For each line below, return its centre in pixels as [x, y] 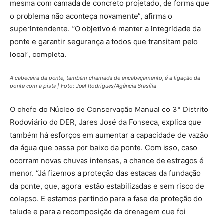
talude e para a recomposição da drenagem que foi [98, 212]
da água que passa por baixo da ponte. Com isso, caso [104, 148]
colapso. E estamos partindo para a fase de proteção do [106, 199]
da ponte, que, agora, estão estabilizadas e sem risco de [107, 186]
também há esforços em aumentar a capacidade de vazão [109, 135]
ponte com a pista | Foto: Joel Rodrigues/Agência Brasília [83, 86]
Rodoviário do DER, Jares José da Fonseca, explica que [106, 122]
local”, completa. [38, 55]
